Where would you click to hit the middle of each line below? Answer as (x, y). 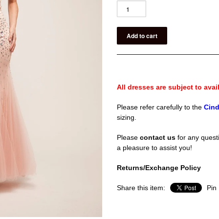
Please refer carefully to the (159, 107)
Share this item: (141, 188)
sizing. (127, 117)
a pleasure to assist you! (155, 148)
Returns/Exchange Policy (159, 168)
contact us (158, 137)
